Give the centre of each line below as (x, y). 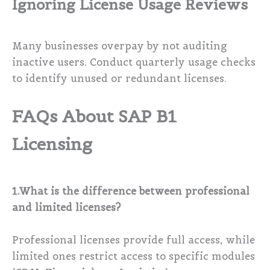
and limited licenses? (66, 208)
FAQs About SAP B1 (94, 117)
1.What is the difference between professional (131, 192)
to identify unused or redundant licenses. (119, 79)
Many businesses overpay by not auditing (120, 46)
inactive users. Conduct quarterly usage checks (134, 63)
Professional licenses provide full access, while (133, 240)
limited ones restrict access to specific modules (133, 256)
